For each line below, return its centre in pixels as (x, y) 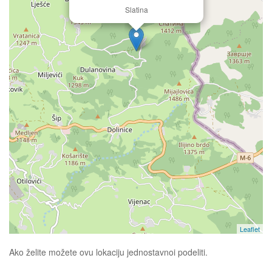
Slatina (136, 9)
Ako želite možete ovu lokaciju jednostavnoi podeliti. (110, 252)
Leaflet (250, 229)
